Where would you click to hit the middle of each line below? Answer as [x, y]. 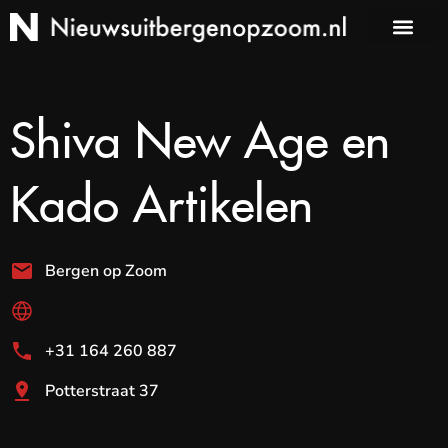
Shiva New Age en [200, 130]
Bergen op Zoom [106, 271]
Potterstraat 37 [102, 391]
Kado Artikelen [161, 194]
